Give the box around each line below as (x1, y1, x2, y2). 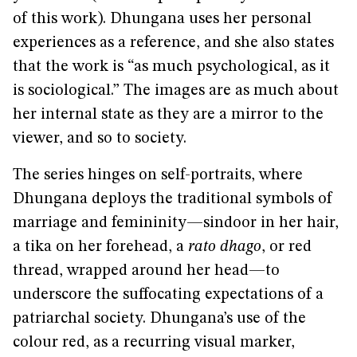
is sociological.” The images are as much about (13, 83, 339, 99)
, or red (261, 239, 312, 255)
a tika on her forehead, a (13, 239, 188, 255)
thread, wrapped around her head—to (13, 263, 280, 279)
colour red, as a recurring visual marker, (13, 335, 295, 351)
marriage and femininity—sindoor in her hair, (13, 215, 339, 231)
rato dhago (188, 239, 261, 255)
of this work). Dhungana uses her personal (13, 11, 312, 27)
